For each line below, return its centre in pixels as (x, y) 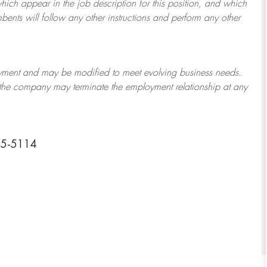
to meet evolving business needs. (175, 73)
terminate (90, 87)
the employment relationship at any (178, 87)
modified (91, 73)
